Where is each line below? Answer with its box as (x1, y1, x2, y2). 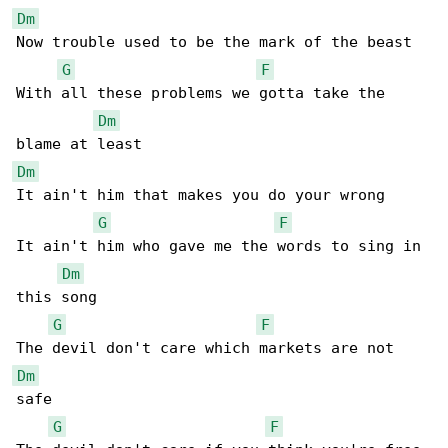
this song (16, 288, 97, 307)
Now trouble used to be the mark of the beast (16, 33, 412, 52)
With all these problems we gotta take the (16, 84, 394, 103)
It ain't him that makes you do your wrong (16, 186, 385, 205)
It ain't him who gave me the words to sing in (16, 237, 430, 256)
